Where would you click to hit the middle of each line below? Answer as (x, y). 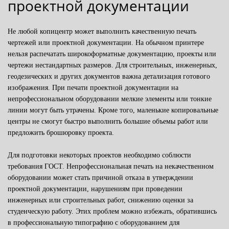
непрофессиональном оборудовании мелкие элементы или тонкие (110, 99)
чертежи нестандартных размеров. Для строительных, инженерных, (112, 65)
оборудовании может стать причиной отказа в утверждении (100, 178)
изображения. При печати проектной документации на (93, 88)
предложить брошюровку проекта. (61, 133)
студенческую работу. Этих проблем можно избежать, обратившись (112, 212)
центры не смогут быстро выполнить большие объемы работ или (108, 122)
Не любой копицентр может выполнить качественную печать (102, 32)
